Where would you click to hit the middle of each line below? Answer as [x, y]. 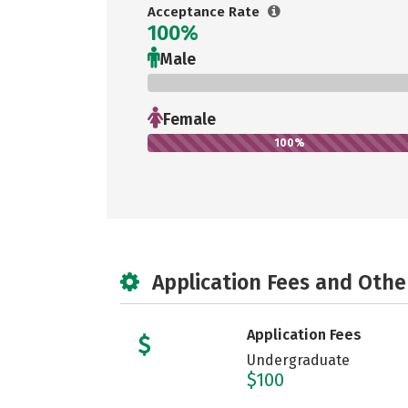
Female [189, 119]
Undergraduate [298, 360]
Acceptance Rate [205, 12]
